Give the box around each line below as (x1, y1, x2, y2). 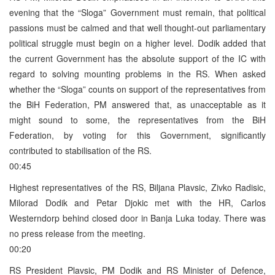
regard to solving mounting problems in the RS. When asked (9, 67, 266, 80)
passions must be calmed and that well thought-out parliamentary (9, 21, 266, 34)
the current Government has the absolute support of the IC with (9, 52, 266, 64)
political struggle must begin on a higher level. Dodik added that (9, 36, 266, 49)
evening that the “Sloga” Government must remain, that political (9, 6, 266, 18)
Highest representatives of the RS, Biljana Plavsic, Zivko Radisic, (9, 180, 266, 193)
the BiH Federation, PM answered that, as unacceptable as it (9, 98, 266, 110)
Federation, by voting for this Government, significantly (9, 128, 266, 141)
